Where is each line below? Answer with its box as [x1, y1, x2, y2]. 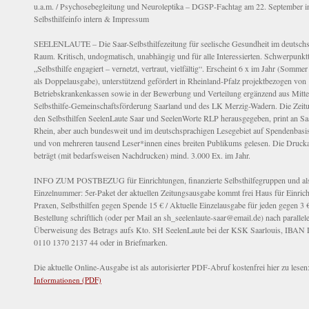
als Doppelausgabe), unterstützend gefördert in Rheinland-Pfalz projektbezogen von [34, 75, 306, 87]
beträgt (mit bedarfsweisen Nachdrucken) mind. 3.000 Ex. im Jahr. [34, 150, 250, 161]
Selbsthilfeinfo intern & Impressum [34, 13, 149, 25]
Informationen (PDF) [34, 275, 101, 286]
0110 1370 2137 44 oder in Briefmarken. [34, 237, 168, 248]
